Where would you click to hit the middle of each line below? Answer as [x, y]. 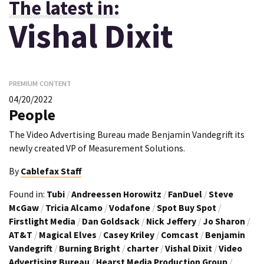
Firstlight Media [42, 221]
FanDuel [185, 194]
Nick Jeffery [171, 221]
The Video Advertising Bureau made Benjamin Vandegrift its [127, 135]
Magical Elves [68, 235]
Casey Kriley [129, 235]
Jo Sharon [224, 221]
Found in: [28, 194]
